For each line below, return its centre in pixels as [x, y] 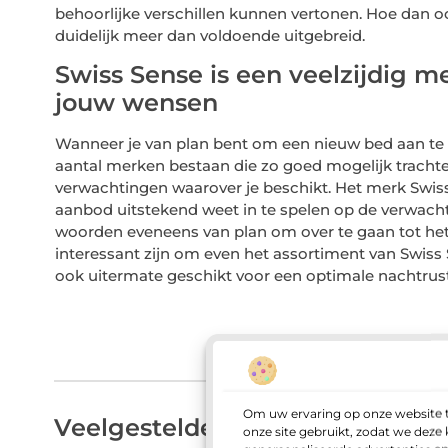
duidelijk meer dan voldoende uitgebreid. [211, 35]
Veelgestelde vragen [180, 428]
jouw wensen [136, 103]
